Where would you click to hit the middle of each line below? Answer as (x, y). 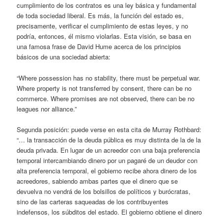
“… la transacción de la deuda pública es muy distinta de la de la (109, 139)
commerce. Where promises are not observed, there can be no (106, 98)
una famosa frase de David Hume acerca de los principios (99, 47)
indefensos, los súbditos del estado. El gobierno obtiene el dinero (110, 212)
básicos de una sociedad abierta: (64, 57)
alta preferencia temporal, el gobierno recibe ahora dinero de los (107, 170)
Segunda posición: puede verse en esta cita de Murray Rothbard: (109, 129)
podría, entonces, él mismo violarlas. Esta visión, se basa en (104, 36)
